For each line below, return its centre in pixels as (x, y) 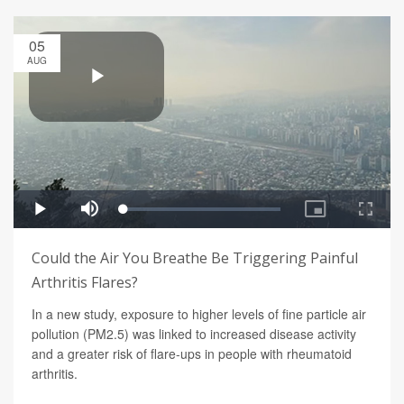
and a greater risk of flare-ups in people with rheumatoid (192, 354)
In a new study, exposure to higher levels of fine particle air (199, 314)
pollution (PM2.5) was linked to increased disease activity (194, 334)
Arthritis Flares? (85, 283)
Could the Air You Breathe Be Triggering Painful (195, 258)
